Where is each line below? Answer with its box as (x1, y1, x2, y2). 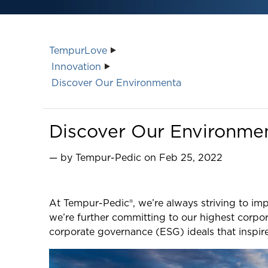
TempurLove (49, 45, 107, 57)
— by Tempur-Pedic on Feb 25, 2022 (49, 152, 223, 164)
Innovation (51, 61, 101, 73)
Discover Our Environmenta (51, 77, 181, 89)
